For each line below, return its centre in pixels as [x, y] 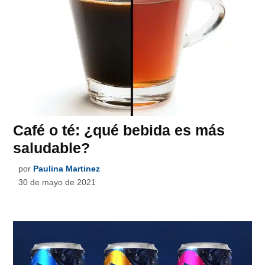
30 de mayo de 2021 [57, 182]
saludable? [52, 148]
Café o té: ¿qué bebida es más [119, 130]
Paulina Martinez [67, 168]
